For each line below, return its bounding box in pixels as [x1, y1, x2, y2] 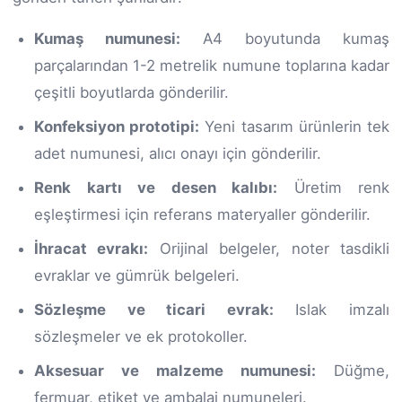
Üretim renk [277, 178, 389, 197]
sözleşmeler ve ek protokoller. [34, 327, 248, 345]
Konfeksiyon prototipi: [34, 117, 200, 135]
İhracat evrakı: [34, 239, 149, 258]
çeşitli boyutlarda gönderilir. [34, 83, 229, 101]
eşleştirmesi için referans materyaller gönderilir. [34, 205, 371, 223]
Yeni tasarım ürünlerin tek [199, 117, 390, 135]
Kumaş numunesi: [34, 29, 180, 48]
